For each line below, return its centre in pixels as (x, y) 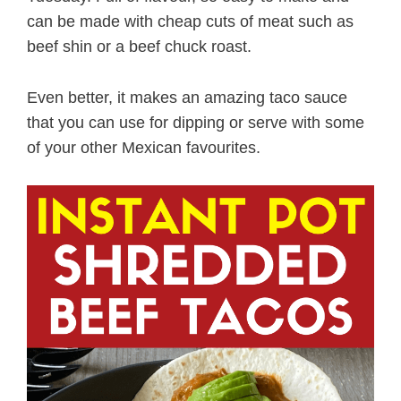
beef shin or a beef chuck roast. (139, 46)
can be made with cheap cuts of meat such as (190, 21)
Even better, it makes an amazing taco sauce (187, 97)
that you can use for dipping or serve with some (196, 122)
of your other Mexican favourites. (144, 147)
